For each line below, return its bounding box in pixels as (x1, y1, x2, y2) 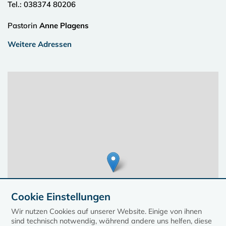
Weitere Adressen (8, 39, 72, 49)
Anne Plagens (39, 21, 89, 30)
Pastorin (8, 21, 39, 30)
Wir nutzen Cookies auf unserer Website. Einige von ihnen (11, 207, 202, 216)
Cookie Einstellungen (11, 190, 111, 203)
